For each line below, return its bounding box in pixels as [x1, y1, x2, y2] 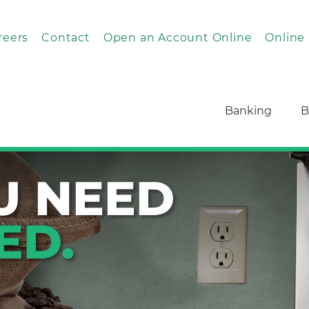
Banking [225, 104, 272, 117]
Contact [41, 31, 90, 44]
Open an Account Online [103, 31, 252, 44]
